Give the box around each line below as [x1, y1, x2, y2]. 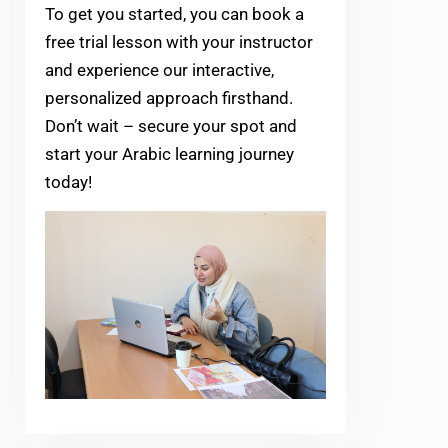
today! [45, 172, 92, 193]
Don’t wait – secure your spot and [45, 116, 297, 137]
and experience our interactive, [45, 60, 274, 81]
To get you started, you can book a [45, 4, 304, 25]
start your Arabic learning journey [45, 144, 294, 165]
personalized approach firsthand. [45, 88, 293, 109]
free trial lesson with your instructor [45, 32, 313, 53]
